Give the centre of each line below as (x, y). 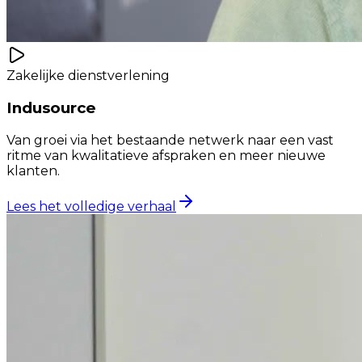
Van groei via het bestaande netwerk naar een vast (170, 140)
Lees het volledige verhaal (91, 206)
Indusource (51, 108)
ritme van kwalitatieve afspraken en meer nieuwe (166, 155)
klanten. (33, 170)
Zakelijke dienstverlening (88, 76)
